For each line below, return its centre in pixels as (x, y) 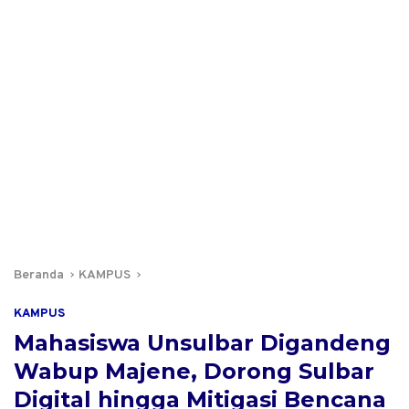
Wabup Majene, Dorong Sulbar (194, 372)
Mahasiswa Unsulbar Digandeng (202, 343)
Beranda (39, 276)
